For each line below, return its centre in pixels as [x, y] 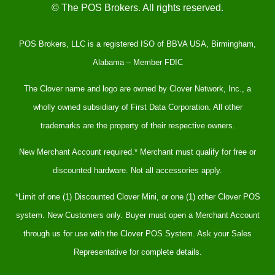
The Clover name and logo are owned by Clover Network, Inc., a [137, 89]
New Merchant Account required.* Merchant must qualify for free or [137, 152]
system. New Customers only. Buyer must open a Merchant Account [137, 215]
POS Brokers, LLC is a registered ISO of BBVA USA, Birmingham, [137, 44]
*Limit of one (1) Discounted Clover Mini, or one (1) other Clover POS [137, 197]
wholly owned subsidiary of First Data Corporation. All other [137, 107]
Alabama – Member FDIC [137, 63]
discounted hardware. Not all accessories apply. [137, 171]
